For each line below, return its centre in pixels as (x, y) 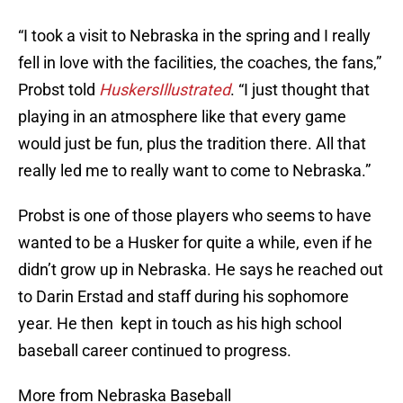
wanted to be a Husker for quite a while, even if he (195, 243)
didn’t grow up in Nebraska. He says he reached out (201, 270)
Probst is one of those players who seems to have (195, 216)
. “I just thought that (300, 90)
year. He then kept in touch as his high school (180, 324)
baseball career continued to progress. (155, 351)
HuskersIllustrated (165, 90)
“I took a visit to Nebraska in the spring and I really (194, 36)
